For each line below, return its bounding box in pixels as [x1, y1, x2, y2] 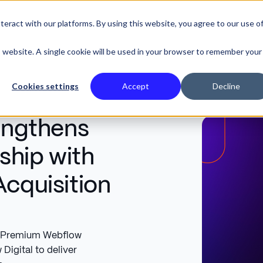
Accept [122, 81, 149, 92]
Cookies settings [12, 81, 79, 92]
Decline [212, 81, 240, 92]
